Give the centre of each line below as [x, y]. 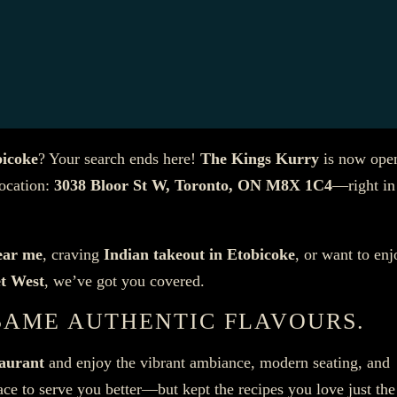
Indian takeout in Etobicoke [199, 254]
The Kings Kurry [260, 158]
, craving [73, 254]
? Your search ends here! [119, 158]
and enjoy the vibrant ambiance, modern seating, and [217, 362]
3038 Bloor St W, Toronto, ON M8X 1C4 [193, 185]
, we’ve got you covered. [125, 280]
